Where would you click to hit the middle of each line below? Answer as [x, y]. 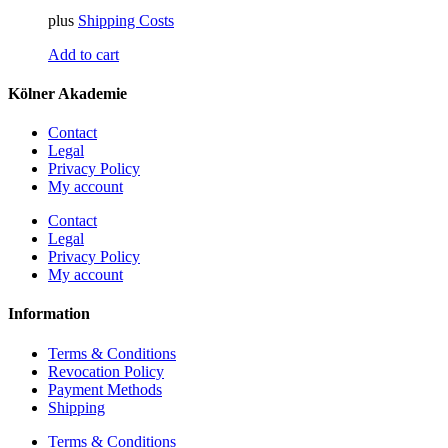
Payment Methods [105, 389]
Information [49, 314]
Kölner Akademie [67, 93]
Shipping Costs [126, 20]
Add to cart [83, 54]
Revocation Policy [106, 371]
